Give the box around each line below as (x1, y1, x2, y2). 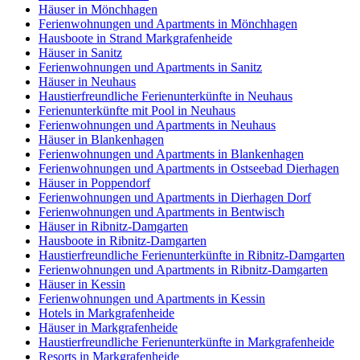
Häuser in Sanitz (39, 46, 122, 60)
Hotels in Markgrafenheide (39, 306, 174, 321)
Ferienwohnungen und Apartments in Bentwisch (39, 205, 284, 219)
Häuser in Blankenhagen (39, 133, 164, 147)
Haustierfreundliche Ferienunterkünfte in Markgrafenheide (39, 335, 334, 350)
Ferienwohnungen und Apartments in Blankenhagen (39, 147, 304, 162)
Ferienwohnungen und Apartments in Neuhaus (39, 118, 276, 133)
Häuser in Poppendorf (39, 176, 150, 190)
